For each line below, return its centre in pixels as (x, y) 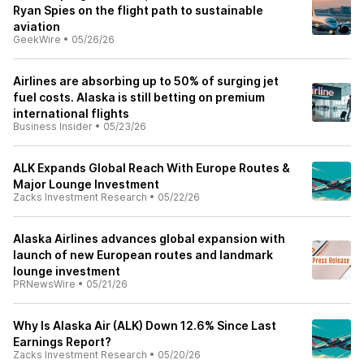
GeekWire (37, 39)
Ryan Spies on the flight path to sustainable (138, 10)
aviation (37, 26)
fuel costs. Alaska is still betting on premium (139, 97)
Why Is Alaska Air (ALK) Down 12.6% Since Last (145, 325)
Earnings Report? (62, 342)
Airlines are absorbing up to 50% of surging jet (146, 81)
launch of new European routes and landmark (143, 255)
